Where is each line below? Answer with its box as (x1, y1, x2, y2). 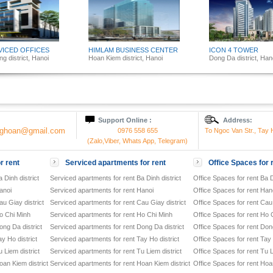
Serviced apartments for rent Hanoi (50, 186, 154, 194)
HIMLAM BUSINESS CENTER (88, 46, 178, 54)
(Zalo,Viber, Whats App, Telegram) (87, 137, 188, 144)
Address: (223, 116, 252, 124)
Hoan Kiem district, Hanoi (88, 54, 163, 62)
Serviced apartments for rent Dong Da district (50, 223, 184, 230)
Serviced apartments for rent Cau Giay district (50, 199, 186, 206)
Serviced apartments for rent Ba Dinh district (50, 174, 181, 182)
